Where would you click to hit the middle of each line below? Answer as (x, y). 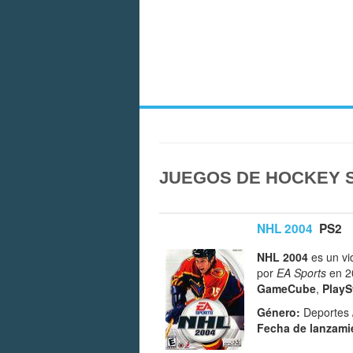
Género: (279, 312)
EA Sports (301, 272)
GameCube (286, 288)
